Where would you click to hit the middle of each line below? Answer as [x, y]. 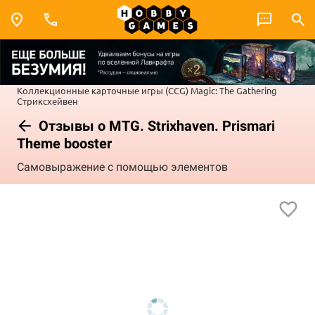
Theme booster [64, 143]
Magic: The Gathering [234, 90]
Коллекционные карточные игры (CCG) [103, 90]
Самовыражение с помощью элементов [122, 167]
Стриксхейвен [47, 101]
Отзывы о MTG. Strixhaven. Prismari [155, 126]
